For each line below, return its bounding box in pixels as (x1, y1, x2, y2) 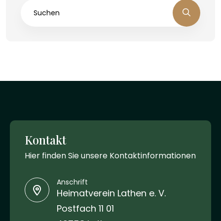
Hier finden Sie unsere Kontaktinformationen (25, 150, 196, 162)
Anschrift (57, 177, 88, 187)
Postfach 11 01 (57, 202, 114, 215)
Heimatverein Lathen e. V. (57, 187, 166, 200)
